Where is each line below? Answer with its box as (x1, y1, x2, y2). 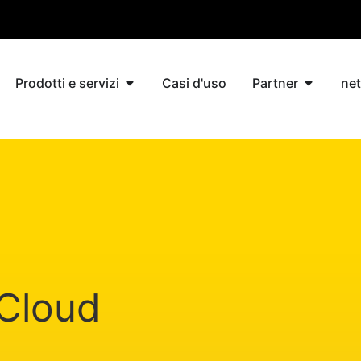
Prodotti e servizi (15, 75, 120, 92)
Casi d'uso (162, 75, 227, 92)
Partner (252, 75, 299, 92)
